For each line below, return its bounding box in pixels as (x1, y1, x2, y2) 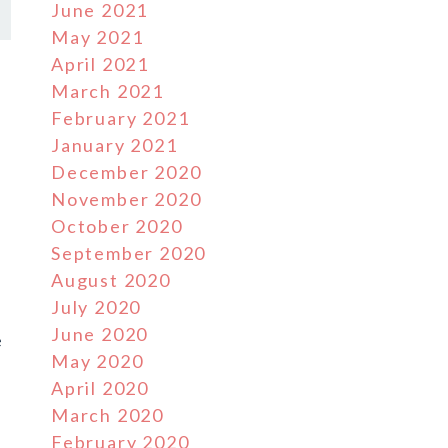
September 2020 (51, 242, 207, 264)
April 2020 (51, 377, 149, 399)
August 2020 (51, 269, 171, 291)
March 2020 (51, 404, 164, 426)
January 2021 (51, 134, 178, 156)
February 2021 (51, 107, 190, 129)
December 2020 (51, 161, 202, 183)
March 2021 (51, 80, 164, 102)
